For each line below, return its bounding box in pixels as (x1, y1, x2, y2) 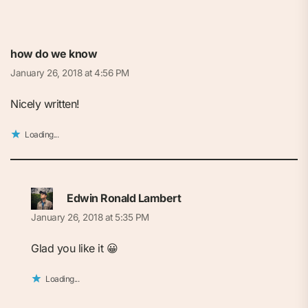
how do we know (10, 47, 97, 61)
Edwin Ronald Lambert (67, 191, 181, 206)
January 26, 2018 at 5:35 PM (31, 212, 149, 223)
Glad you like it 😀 (31, 241, 118, 256)
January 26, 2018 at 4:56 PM (10, 67, 129, 79)
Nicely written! (10, 97, 80, 111)
